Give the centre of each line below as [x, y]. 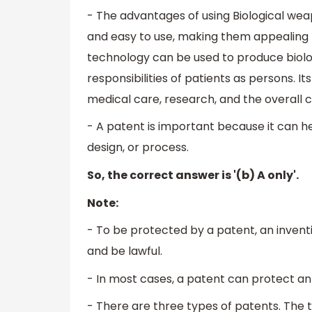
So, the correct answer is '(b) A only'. [193, 175]
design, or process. [138, 148]
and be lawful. [125, 251]
